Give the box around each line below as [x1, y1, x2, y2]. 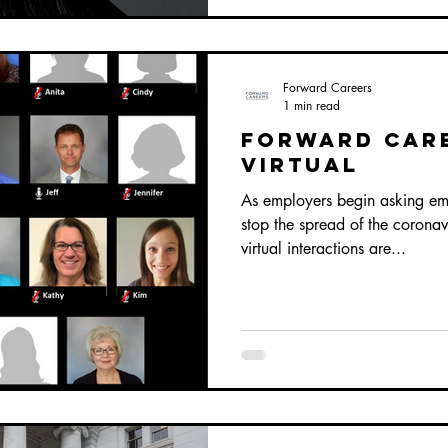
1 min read [283, 96, 340, 114]
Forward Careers [283, 78, 372, 96]
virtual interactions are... [241, 237, 406, 259]
